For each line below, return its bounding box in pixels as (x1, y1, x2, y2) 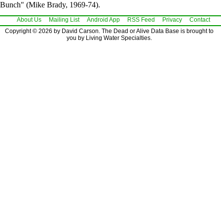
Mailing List (49, 16, 79, 23)
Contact (189, 16, 210, 23)
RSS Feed (127, 16, 155, 23)
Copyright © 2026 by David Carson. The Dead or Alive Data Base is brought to (5, 27, 214, 35)
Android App (87, 16, 120, 23)
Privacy (162, 16, 182, 23)
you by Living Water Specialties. (67, 34, 152, 41)
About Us (17, 16, 41, 23)
